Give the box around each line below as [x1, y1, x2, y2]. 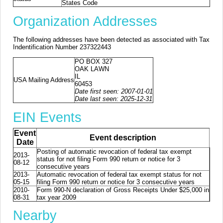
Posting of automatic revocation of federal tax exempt [37, 147, 192, 155]
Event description [90, 133, 156, 142]
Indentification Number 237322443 [13, 43, 111, 51]
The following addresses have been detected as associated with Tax [13, 35, 210, 43]
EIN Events [13, 110, 82, 125]
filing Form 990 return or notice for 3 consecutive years [37, 178, 195, 186]
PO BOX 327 [75, 58, 112, 66]
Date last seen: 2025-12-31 [75, 95, 152, 103]
